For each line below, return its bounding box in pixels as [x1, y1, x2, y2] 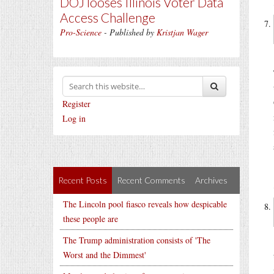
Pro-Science [60, 26, 102, 38]
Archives [195, 175, 228, 185]
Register [62, 98, 91, 109]
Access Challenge [60, 10, 155, 25]
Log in [62, 113, 86, 124]
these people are [63, 213, 118, 224]
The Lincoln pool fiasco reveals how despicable [63, 198, 227, 210]
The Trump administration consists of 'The [63, 234, 210, 246]
